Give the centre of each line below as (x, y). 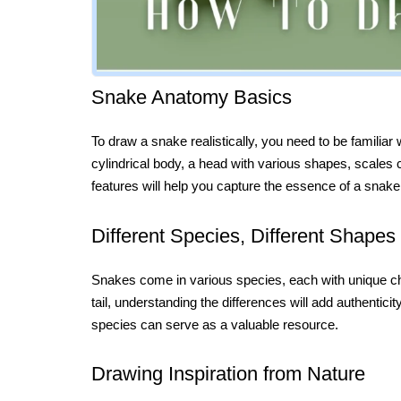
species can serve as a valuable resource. (215, 324)
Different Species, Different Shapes (243, 235)
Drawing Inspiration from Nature (228, 374)
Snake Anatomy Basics (192, 98)
